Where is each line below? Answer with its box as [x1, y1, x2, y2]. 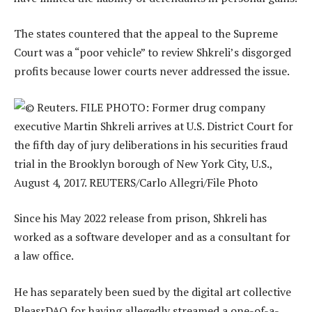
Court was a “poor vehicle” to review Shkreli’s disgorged [14, 45, 291, 61]
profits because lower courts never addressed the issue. [14, 63, 290, 79]
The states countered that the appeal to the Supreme [14, 26, 278, 42]
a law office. [14, 248, 74, 264]
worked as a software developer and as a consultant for [14, 229, 290, 245]
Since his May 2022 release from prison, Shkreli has [14, 210, 267, 226]
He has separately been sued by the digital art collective [14, 283, 291, 299]
